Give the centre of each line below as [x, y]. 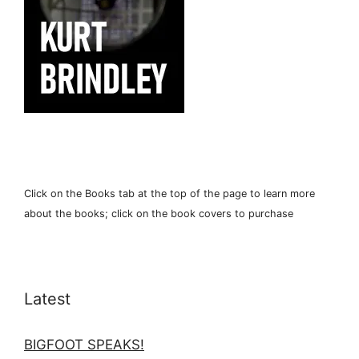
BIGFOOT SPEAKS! [84, 344]
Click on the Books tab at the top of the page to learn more [169, 193]
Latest [47, 298]
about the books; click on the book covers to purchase [159, 213]
